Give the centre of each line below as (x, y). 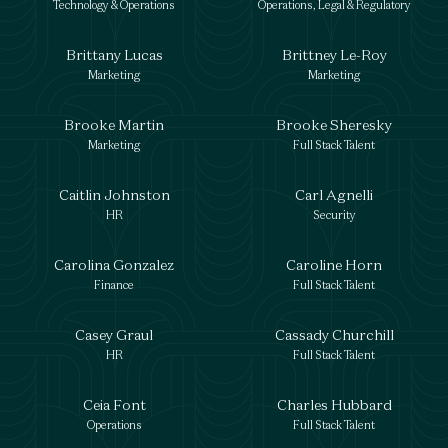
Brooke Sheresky (334, 124)
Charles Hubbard (334, 404)
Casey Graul (114, 334)
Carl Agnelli (334, 194)
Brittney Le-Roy (334, 54)
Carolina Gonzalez (114, 264)
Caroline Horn (334, 264)
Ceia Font (114, 404)
